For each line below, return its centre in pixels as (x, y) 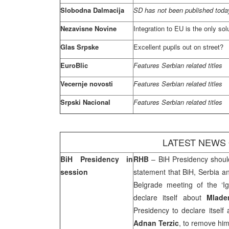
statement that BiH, (166, 172)
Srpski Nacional (85, 102)
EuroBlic (74, 65)
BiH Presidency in (97, 159)
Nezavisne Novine (88, 28)
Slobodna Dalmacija (92, 10)
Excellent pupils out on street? (178, 47)
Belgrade (148, 185)
